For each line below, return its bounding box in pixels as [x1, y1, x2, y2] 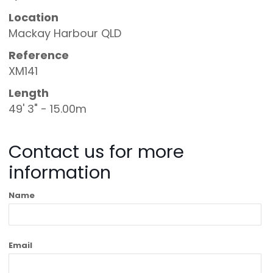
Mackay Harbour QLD [9, 26, 122, 41]
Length [9, 85, 49, 101]
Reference [9, 48, 69, 63]
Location [9, 10, 59, 26]
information [9, 160, 112, 185]
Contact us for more [9, 140, 185, 165]
